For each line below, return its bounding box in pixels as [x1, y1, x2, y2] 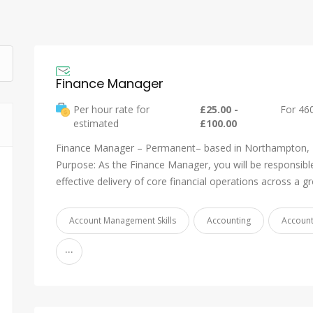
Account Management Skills [69, 214, 176, 226]
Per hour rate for [73, 102, 150, 116]
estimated [73, 116, 122, 130]
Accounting [207, 214, 251, 226]
